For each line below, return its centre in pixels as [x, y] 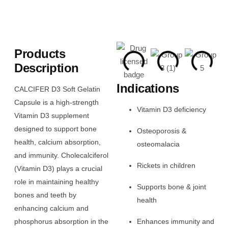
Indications [148, 88]
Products [40, 53]
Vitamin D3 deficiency [172, 110]
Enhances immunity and [176, 222]
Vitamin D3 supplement [52, 116]
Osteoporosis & [162, 131]
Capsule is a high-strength [56, 103]
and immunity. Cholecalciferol [61, 155]
